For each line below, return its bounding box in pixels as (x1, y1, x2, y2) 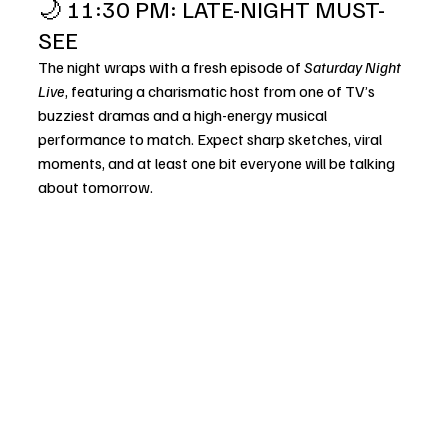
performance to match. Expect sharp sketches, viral (38, 129, 385, 149)
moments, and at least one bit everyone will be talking (38, 153, 398, 173)
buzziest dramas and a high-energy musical (38, 105, 330, 125)
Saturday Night (304, 57, 404, 77)
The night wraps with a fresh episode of (38, 57, 304, 77)
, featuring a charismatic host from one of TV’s (65, 81, 378, 101)
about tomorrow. (38, 177, 153, 197)
